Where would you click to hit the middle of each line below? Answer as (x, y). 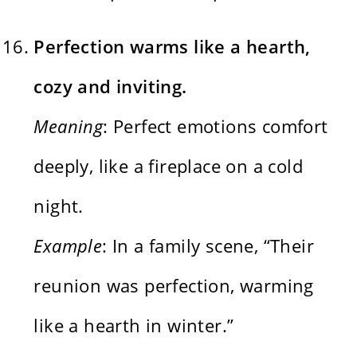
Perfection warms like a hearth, (172, 46)
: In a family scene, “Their (208, 245)
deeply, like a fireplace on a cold (169, 165)
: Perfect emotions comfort (216, 126)
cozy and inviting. (110, 86)
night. (59, 205)
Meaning (69, 126)
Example (68, 245)
